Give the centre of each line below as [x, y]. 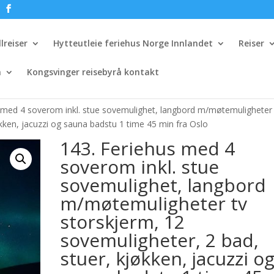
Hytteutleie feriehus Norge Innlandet [133, 43]
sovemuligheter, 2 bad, [160, 240]
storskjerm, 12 [123, 222]
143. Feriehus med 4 [148, 148]
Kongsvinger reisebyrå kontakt [93, 72]
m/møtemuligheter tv [154, 203]
